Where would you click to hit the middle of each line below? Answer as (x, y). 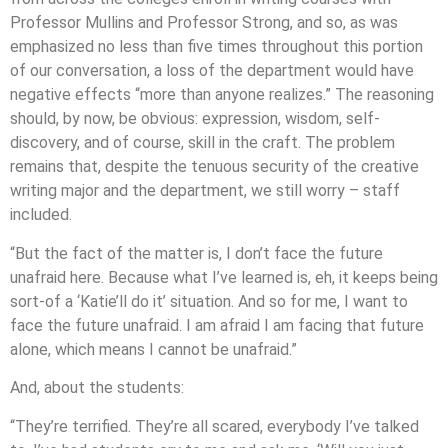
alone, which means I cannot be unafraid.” (153, 349)
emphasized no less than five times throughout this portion (216, 47)
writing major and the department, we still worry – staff (205, 191)
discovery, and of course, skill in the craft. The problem (202, 143)
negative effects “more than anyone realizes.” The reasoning (222, 95)
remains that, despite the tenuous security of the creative (214, 167)
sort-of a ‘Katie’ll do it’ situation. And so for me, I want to (209, 301)
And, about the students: (97, 388)
